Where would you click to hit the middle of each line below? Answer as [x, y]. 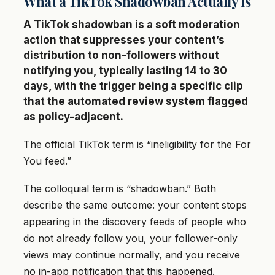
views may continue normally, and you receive [132, 255]
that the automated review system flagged [136, 102]
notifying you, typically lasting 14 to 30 [125, 71]
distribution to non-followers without [121, 56]
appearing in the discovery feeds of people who [135, 222]
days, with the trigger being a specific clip [133, 86]
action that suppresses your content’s [124, 40]
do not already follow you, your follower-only [130, 238]
